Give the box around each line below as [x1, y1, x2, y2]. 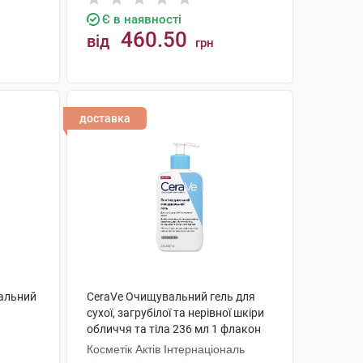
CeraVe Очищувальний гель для [86, 290, 255, 303]
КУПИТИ [159, 96, 216, 109]
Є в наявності [101, 12, 181, 27]
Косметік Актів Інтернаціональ [86, 343, 245, 356]
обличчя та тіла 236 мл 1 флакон [86, 322, 261, 335]
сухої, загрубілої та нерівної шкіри [86, 306, 264, 319]
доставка [79, 112, 130, 125]
